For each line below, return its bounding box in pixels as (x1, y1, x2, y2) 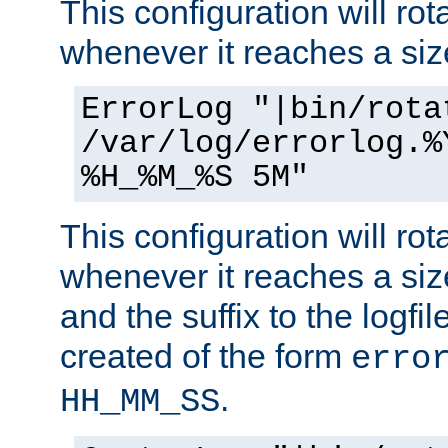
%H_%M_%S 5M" (81, 160, 309, 197)
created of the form (60, 337, 351, 376)
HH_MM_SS (60, 383, 220, 422)
